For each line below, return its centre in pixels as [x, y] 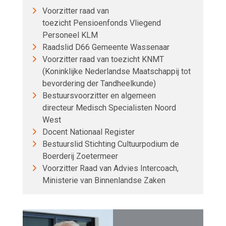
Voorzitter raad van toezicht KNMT [103, 59]
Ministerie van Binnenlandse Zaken [104, 180]
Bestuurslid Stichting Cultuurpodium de [111, 144]
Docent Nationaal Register [89, 132]
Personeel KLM [70, 35]
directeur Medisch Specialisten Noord [109, 107]
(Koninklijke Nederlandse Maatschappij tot [117, 71]
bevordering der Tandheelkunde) [99, 83]
